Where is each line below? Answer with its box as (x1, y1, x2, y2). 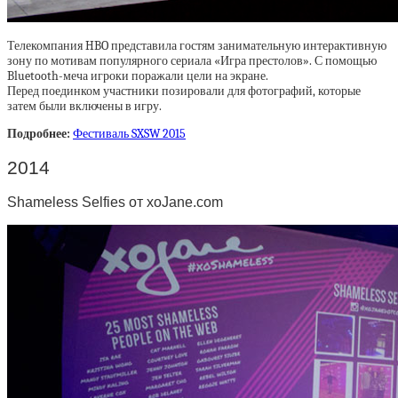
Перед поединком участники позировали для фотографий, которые (7, 84, 361, 99)
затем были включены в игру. (7, 99, 162, 115)
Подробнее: (7, 126, 73, 142)
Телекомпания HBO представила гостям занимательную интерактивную (7, 38, 386, 54)
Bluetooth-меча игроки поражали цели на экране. (7, 68, 268, 84)
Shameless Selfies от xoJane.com (7, 193, 223, 210)
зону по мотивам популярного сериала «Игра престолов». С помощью (7, 53, 377, 69)
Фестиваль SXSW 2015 (73, 126, 186, 142)
